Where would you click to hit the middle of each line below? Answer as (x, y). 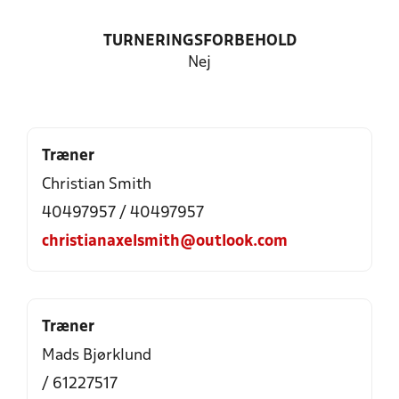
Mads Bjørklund (97, 356)
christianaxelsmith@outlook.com (165, 242)
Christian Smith (97, 185)
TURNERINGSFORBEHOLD (199, 41)
